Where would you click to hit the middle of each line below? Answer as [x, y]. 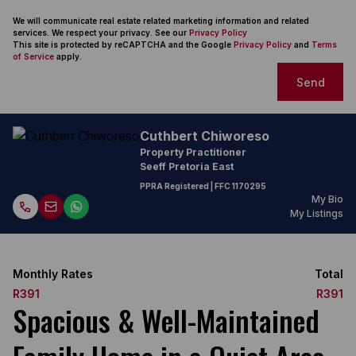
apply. [68, 56]
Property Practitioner [193, 152]
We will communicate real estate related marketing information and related [161, 21]
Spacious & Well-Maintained [166, 320]
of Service [33, 56]
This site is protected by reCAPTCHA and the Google [123, 44]
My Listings [317, 213]
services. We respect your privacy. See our [101, 33]
